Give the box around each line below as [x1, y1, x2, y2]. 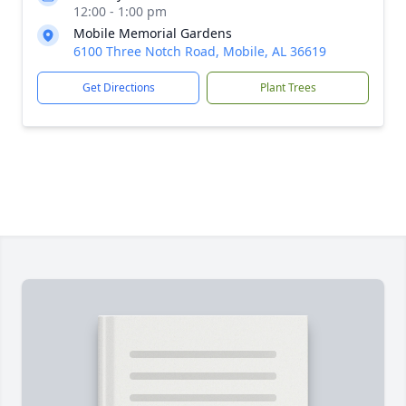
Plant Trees [259, 80, 316, 95]
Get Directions [82, 80, 155, 95]
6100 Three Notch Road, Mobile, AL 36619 [73, 43, 326, 60]
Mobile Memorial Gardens [73, 24, 232, 42]
